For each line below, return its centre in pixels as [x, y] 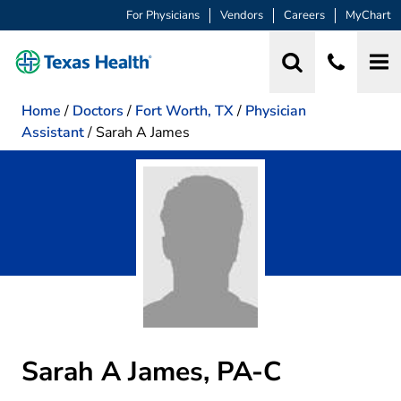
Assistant [53, 132]
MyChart [368, 16]
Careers [304, 16]
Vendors [242, 16]
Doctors [98, 111]
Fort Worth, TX [184, 111]
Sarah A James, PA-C [151, 371]
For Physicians [163, 16]
